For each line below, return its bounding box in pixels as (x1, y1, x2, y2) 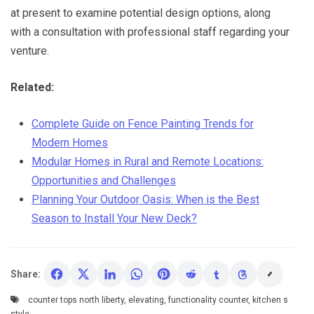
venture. (11, 44, 49, 57)
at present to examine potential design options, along (11, 6, 271, 20)
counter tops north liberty (28, 295, 124, 305)
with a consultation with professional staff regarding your (11, 25, 289, 39)
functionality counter (168, 295, 248, 305)
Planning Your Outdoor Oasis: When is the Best (32, 193, 259, 206)
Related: (11, 81, 54, 94)
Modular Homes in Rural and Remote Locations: (32, 155, 264, 168)
